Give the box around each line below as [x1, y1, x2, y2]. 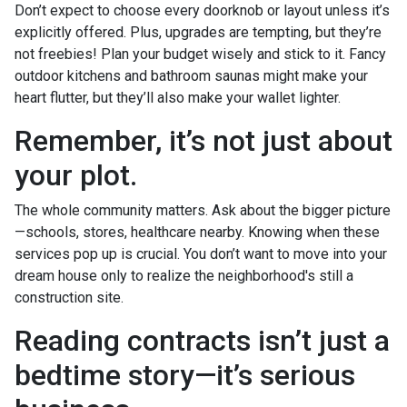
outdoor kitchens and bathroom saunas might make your [15, 67, 368, 84]
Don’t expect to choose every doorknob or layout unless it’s [15, 2, 390, 19]
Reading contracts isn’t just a [15, 323, 390, 358]
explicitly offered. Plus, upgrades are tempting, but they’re [15, 24, 382, 41]
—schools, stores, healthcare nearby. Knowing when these [15, 223, 380, 241]
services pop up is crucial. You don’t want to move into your [15, 245, 387, 263]
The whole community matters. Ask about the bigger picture [15, 202, 391, 219]
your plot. [15, 158, 137, 193]
